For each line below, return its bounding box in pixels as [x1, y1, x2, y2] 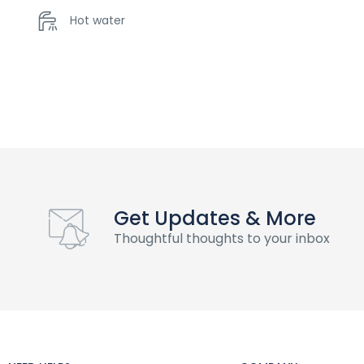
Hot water [70, 11, 125, 28]
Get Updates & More [114, 205, 316, 232]
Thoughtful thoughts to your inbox [114, 229, 330, 248]
